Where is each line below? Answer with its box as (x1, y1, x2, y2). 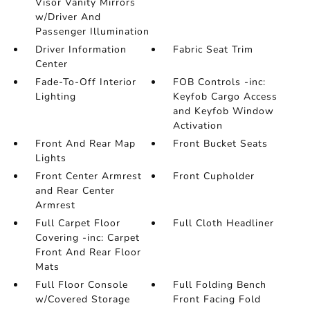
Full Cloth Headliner (173, 217, 275, 230)
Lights (35, 152, 66, 165)
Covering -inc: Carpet (35, 231, 140, 244)
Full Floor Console (35, 278, 128, 291)
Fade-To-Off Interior (35, 75, 136, 89)
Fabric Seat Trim (173, 43, 254, 56)
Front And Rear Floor (35, 246, 141, 259)
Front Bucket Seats (173, 137, 268, 150)
